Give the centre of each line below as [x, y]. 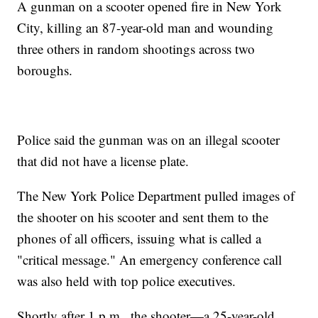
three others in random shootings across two [136, 49]
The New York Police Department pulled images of [156, 196]
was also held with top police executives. [127, 281]
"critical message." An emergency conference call [150, 260]
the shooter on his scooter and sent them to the [143, 217]
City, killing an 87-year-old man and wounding [146, 28]
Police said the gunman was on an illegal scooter [149, 140]
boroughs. [45, 70]
